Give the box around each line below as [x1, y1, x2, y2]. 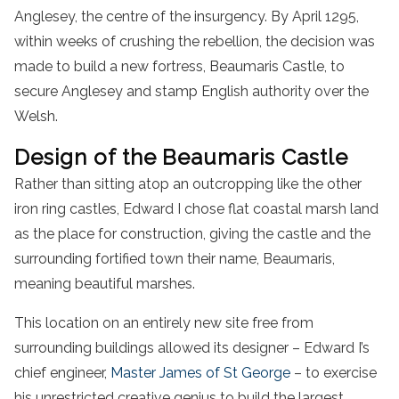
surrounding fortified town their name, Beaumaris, [14, 250, 335, 268]
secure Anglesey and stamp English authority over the [14, 83, 369, 101]
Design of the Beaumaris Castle [14, 144, 348, 171]
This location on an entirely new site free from [14, 314, 313, 332]
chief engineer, [14, 364, 110, 382]
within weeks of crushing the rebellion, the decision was [14, 33, 375, 51]
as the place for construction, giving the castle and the [14, 225, 370, 243]
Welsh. [14, 108, 58, 126]
